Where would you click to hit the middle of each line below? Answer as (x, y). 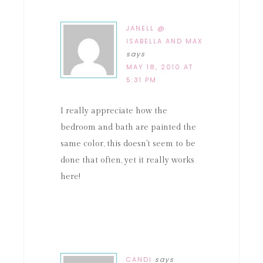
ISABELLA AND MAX (164, 41)
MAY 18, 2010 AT (160, 67)
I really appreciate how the (114, 111)
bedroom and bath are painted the (128, 127)
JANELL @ (146, 28)
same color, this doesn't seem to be (128, 144)
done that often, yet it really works (127, 160)
